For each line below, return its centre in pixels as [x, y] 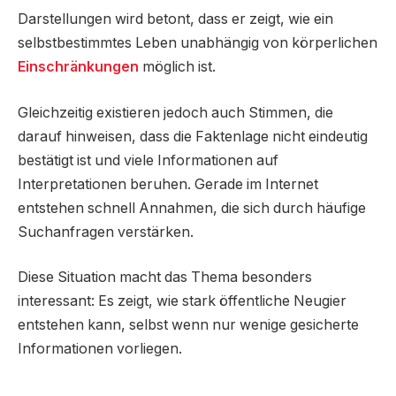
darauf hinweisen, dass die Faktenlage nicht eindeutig [193, 136]
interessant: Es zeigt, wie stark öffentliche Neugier [182, 301]
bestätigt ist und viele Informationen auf [148, 160]
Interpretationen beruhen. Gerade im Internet [168, 184]
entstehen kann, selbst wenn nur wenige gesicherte [188, 325]
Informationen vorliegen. [100, 349]
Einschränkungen [78, 67]
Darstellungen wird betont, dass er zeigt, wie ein [175, 19]
